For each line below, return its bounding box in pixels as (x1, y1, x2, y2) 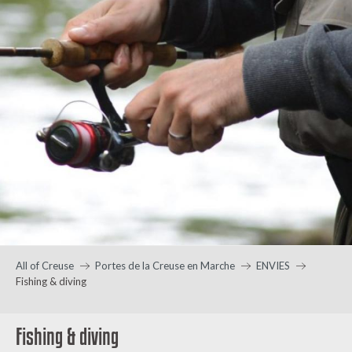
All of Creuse (16, 259, 74, 272)
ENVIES (256, 259, 290, 272)
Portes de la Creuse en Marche (95, 259, 235, 272)
